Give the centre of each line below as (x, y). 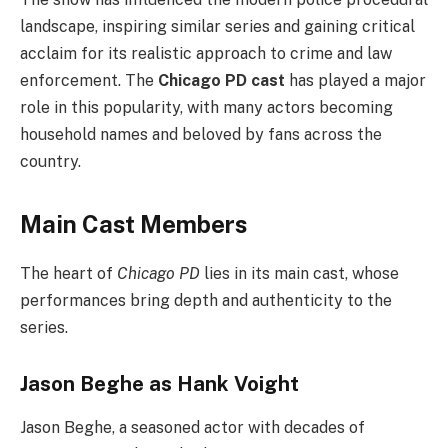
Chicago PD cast (221, 80)
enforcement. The (89, 80)
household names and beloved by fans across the (201, 134)
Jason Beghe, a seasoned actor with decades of (192, 428)
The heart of (68, 274)
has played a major (355, 80)
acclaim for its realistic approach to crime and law (206, 53)
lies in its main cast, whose (299, 274)
